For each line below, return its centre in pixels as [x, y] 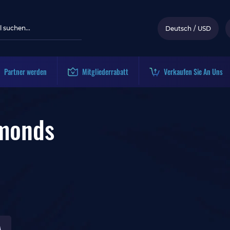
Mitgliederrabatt [105, 72]
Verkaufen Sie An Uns [193, 72]
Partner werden [25, 72]
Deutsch [178, 28]
